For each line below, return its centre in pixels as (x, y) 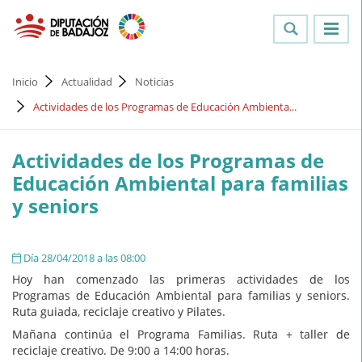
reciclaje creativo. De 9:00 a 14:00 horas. (121, 351)
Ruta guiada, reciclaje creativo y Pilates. (119, 312)
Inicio (25, 82)
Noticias (155, 82)
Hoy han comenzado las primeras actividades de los (181, 280)
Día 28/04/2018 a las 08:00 (83, 258)
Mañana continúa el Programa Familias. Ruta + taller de (181, 335)
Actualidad (86, 82)
